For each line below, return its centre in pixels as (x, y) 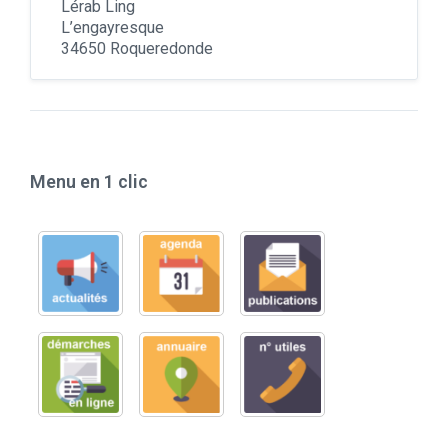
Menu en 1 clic (89, 182)
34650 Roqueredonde (137, 49)
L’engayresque (112, 28)
